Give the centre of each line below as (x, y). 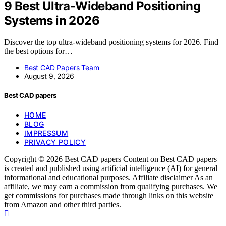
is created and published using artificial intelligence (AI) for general (111, 168)
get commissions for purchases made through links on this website (109, 196)
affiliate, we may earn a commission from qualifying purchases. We (111, 187)
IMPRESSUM (46, 133)
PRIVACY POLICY (55, 142)
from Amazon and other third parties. (63, 205)
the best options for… (38, 51)
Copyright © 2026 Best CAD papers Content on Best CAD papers (110, 159)
